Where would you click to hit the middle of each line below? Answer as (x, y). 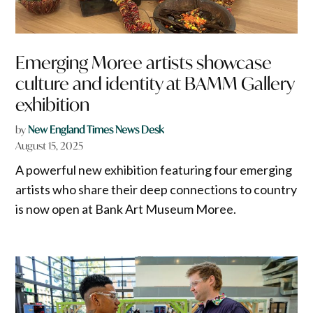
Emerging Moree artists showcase (144, 62)
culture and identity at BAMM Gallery (155, 83)
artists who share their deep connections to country (156, 189)
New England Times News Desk (96, 129)
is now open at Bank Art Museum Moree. (126, 209)
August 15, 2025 (50, 145)
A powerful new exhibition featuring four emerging (154, 169)
